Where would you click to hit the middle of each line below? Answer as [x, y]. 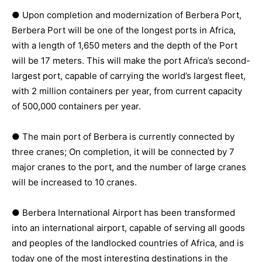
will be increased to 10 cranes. [74, 182]
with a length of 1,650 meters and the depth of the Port [125, 45]
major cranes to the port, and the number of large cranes [129, 167]
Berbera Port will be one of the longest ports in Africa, [124, 30]
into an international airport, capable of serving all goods [128, 227]
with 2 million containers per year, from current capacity [127, 91]
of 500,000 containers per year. [76, 106]
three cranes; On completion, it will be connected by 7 [123, 151]
